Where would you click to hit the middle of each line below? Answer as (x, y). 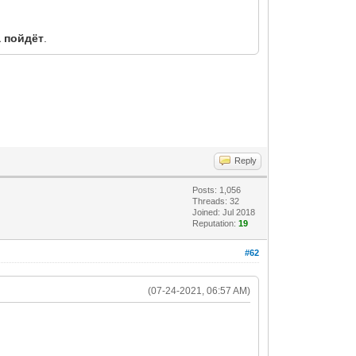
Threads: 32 (216, 201)
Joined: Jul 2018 (224, 212)
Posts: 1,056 (217, 190)
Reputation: (216, 223)
